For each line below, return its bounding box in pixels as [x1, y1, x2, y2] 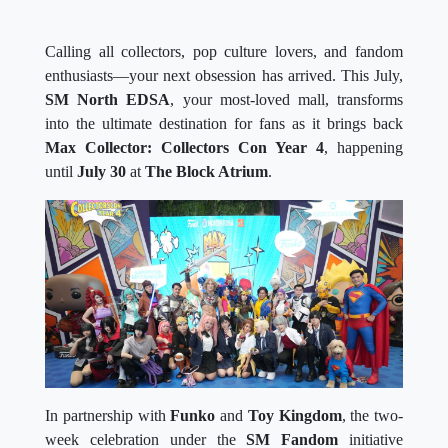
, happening [324, 138, 403, 156]
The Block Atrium [145, 162, 268, 180]
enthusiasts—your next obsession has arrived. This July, [45, 66, 403, 84]
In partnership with [45, 406, 171, 424]
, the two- [341, 406, 403, 424]
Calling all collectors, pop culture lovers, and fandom [45, 42, 403, 60]
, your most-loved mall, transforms [170, 90, 404, 108]
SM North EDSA [45, 90, 171, 108]
